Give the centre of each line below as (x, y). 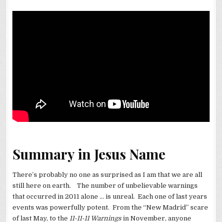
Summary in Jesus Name (89, 154)
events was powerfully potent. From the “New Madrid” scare (111, 207)
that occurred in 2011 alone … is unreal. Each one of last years (110, 196)
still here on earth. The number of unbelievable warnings (105, 185)
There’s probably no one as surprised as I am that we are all (108, 174)
